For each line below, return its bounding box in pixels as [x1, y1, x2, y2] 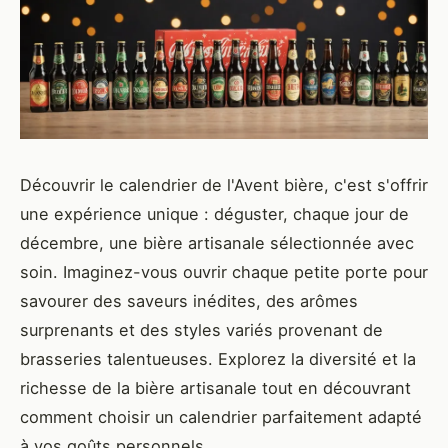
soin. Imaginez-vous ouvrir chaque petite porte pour [20, 262, 428, 283]
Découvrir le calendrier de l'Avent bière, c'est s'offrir [20, 175, 428, 196]
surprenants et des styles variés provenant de [20, 320, 383, 341]
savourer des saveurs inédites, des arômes [20, 291, 358, 312]
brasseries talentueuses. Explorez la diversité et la [20, 349, 416, 370]
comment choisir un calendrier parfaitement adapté [20, 407, 422, 428]
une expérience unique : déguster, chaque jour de [20, 204, 409, 225]
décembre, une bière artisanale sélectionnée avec [20, 233, 414, 254]
